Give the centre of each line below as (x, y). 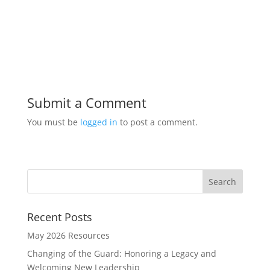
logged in (99, 122)
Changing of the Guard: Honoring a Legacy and (121, 253)
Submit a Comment (86, 102)
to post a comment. (157, 122)
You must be (53, 122)
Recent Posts (59, 217)
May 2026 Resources (68, 235)
